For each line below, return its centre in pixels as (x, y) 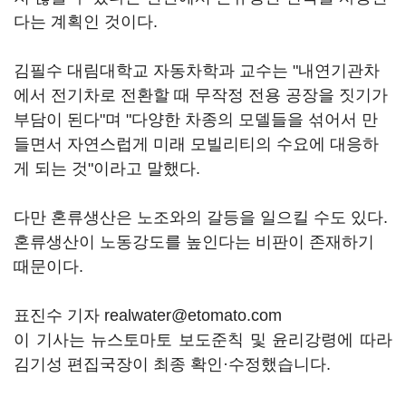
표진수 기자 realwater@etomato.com (148, 315)
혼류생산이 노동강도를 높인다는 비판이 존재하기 (194, 242)
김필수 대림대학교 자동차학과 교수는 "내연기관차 (197, 71)
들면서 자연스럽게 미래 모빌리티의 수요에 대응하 (196, 144)
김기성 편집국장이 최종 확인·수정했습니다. (172, 364)
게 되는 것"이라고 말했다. (107, 169)
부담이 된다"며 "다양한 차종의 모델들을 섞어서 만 (196, 120)
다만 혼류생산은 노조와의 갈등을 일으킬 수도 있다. (201, 217)
